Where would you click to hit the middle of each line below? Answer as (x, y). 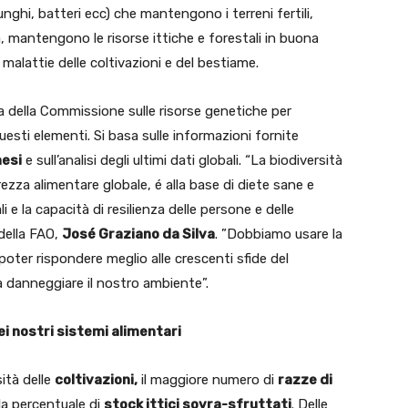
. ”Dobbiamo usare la (279, 234)
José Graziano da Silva (138, 234)
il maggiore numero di (208, 380)
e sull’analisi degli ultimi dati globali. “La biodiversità (182, 160)
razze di (305, 380)
